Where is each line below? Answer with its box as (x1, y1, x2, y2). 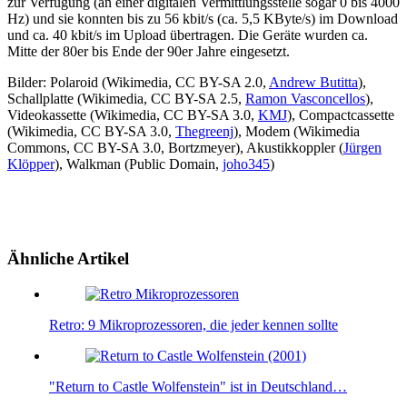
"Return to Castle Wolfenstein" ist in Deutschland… (49, 378, 347, 394)
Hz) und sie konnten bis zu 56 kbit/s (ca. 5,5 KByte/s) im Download (7, 11, 398, 27)
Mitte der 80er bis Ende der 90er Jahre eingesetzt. (7, 44, 290, 60)
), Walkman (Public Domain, (55, 156, 223, 173)
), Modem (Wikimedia (233, 124, 360, 140)
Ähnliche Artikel (7, 249, 129, 269)
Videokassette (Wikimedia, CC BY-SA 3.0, (7, 107, 258, 124)
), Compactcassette (287, 107, 394, 124)
